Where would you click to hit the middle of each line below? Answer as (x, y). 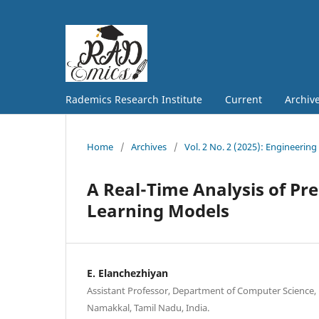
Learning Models (158, 210)
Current (244, 99)
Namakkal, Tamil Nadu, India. (148, 307)
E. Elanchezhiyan (127, 273)
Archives (149, 146)
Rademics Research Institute (134, 99)
